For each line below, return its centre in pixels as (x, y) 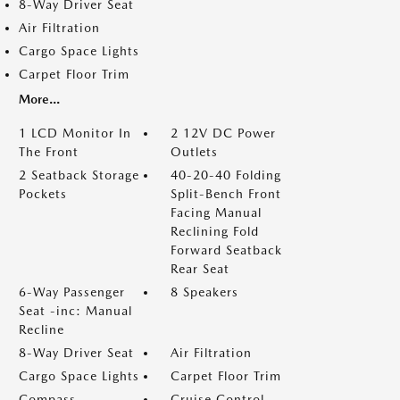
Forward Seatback (226, 250)
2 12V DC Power (223, 133)
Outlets (194, 152)
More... (39, 99)
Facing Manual (216, 212)
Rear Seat (200, 269)
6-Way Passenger (72, 292)
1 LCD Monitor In (75, 133)
